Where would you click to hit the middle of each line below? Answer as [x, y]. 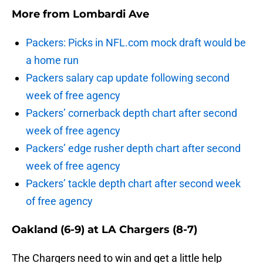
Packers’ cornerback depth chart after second [131, 113]
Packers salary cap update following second [128, 78]
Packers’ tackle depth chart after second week [133, 184]
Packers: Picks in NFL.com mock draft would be [136, 43]
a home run [52, 60]
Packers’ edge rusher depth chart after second [133, 149]
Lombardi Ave [111, 14]
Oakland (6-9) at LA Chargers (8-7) [104, 230]
